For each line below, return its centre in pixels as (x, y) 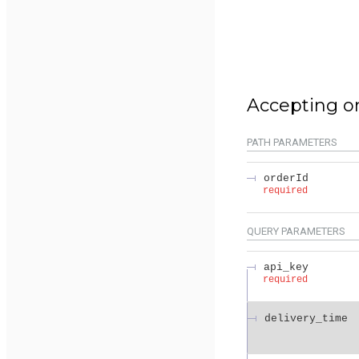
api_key (286, 267)
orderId (286, 178)
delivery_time (306, 318)
